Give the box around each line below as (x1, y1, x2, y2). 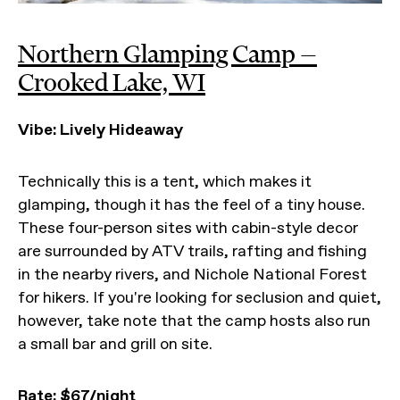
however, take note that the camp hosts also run (18, 311, 371, 331)
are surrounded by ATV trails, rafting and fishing (18, 241, 367, 262)
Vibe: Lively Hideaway (18, 120, 183, 140)
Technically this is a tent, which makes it (18, 171, 312, 192)
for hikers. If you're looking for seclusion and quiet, (18, 287, 381, 308)
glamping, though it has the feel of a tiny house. (18, 195, 365, 215)
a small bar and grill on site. (18, 334, 212, 354)
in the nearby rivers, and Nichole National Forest (18, 264, 367, 285)
